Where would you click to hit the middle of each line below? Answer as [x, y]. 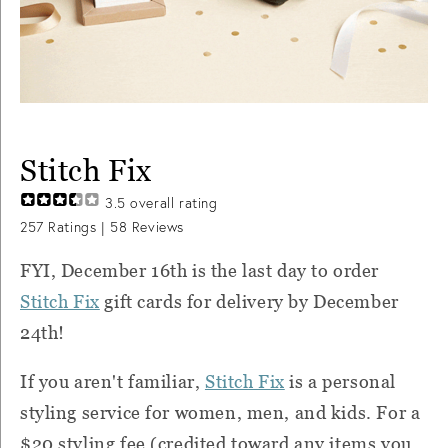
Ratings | [77, 227]
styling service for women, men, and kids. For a [220, 413]
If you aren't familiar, [110, 382]
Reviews [155, 227]
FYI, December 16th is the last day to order [199, 271]
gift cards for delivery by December [249, 302]
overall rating [171, 203]
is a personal [340, 382]
